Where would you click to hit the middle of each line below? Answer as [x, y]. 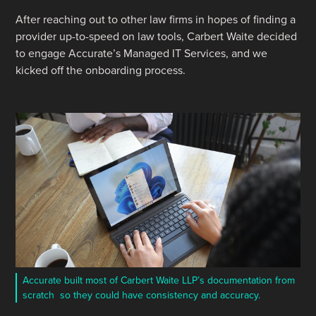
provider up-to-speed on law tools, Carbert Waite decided [157, 36]
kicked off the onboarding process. [101, 70]
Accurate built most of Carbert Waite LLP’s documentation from [159, 281]
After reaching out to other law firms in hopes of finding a [156, 19]
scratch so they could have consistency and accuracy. [142, 296]
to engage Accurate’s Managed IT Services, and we [142, 53]
